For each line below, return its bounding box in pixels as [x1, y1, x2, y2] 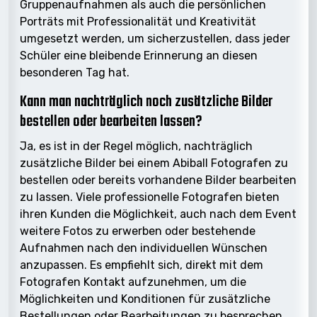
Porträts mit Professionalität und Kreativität [20, 14, 256, 28]
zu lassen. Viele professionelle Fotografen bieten [20, 190, 279, 204]
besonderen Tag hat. [20, 65, 129, 79]
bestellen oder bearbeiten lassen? [20, 110, 202, 134]
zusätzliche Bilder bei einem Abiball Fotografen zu [20, 156, 288, 170]
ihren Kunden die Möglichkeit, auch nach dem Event [20, 207, 296, 221]
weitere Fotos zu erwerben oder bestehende [20, 224, 255, 238]
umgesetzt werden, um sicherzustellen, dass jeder [20, 31, 290, 45]
